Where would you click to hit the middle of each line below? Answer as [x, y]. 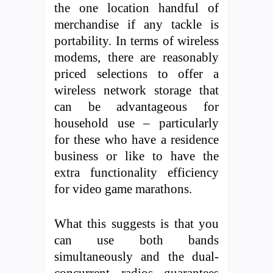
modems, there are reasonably [136, 57]
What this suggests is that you [136, 223]
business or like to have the [136, 155]
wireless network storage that [136, 90]
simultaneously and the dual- [136, 256]
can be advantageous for [136, 106]
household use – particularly [136, 122]
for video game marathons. [123, 188]
